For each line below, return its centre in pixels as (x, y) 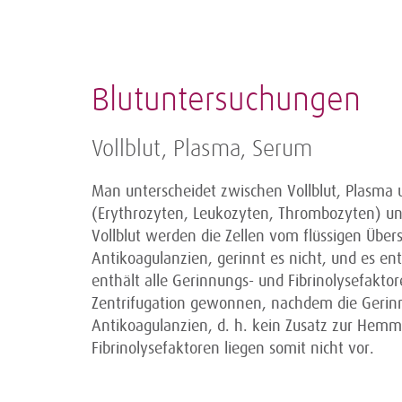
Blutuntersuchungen (226, 101)
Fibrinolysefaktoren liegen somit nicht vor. (235, 348)
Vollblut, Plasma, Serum (202, 150)
